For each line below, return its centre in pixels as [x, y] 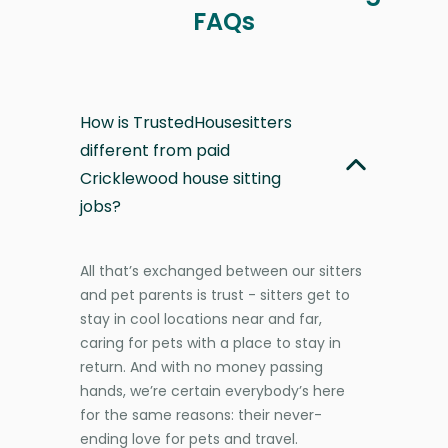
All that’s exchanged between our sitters [221, 270]
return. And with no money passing [201, 366]
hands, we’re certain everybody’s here [212, 390]
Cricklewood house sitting [180, 178]
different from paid [155, 150]
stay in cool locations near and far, [201, 318]
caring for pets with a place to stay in [210, 342]
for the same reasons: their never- [201, 414]
